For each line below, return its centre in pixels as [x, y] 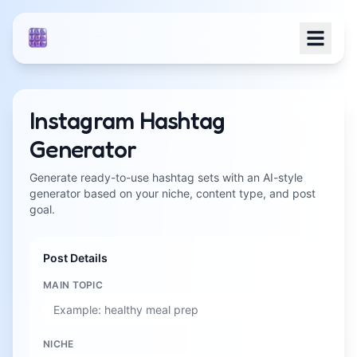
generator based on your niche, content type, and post [173, 193]
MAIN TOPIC [73, 285]
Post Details [75, 258]
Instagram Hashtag [127, 120]
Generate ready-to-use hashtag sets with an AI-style [166, 177]
